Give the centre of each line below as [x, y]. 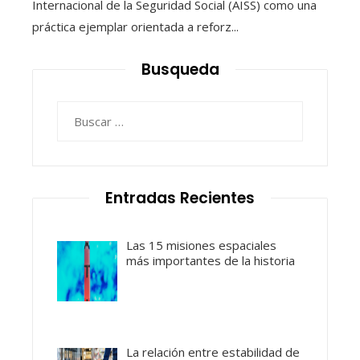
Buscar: [76, 110]
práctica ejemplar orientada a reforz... [135, 26]
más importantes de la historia [211, 260]
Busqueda [180, 69]
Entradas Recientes [180, 198]
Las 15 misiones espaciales [202, 245]
